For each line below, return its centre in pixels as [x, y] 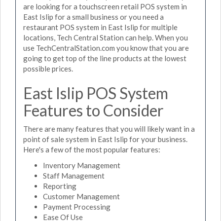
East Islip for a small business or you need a [93, 17]
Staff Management [74, 175]
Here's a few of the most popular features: [92, 149]
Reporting [60, 186]
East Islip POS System [96, 93]
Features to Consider [93, 110]
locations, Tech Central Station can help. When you [106, 37]
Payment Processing [77, 206]
